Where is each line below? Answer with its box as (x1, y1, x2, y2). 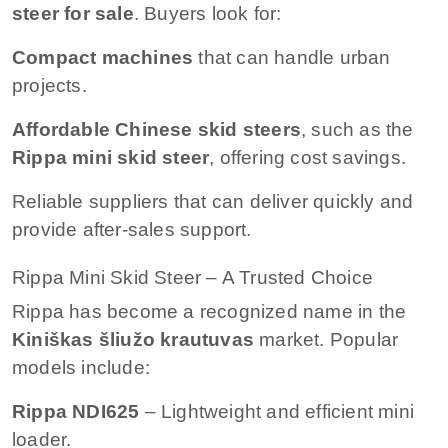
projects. (12, 74, 87, 96)
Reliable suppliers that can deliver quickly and (12, 190, 414, 212)
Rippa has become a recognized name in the (12, 300, 407, 322)
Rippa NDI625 (12, 400, 140, 422)
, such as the (301, 118, 414, 140)
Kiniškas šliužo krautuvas (12, 328, 254, 350)
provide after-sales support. (12, 218, 252, 240)
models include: (12, 356, 150, 378)
